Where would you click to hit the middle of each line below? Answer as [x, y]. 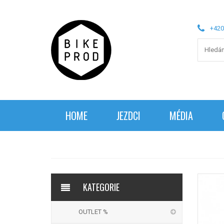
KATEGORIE [100, 187]
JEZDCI [128, 115]
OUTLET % [93, 212]
